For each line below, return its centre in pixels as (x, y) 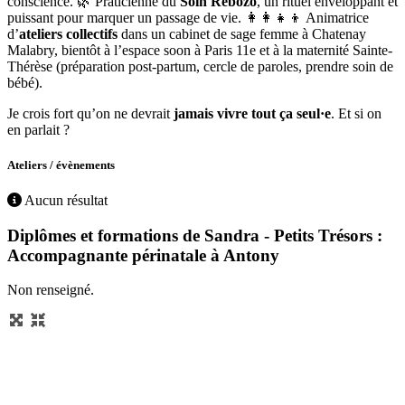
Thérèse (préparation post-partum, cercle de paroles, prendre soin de (200, 66)
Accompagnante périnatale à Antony (143, 255)
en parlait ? (38, 129)
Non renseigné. (51, 290)
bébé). (25, 82)
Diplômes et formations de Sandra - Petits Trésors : (195, 235)
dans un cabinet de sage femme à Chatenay (242, 33)
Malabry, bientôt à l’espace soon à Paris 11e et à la (152, 50)
